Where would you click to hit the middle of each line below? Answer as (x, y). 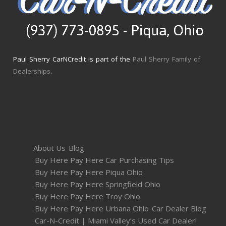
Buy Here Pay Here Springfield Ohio (98, 184)
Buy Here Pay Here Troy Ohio (88, 196)
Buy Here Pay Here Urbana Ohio (92, 208)
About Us (49, 148)
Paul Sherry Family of (166, 59)
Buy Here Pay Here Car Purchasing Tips (104, 160)
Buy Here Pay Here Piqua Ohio (89, 172)
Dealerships (32, 71)
